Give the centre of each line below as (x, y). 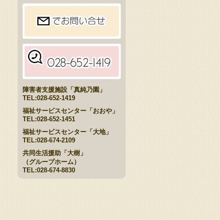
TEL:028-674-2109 (49, 140)
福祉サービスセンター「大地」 (67, 132)
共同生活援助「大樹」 (55, 153)
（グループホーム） (51, 162)
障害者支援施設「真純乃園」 (64, 90)
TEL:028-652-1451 (49, 119)
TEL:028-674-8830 (49, 170)
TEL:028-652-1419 (49, 98)
